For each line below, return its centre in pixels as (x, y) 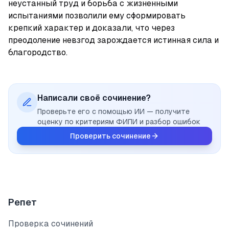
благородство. (38, 52)
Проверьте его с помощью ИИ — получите (113, 111)
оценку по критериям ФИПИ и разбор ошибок (119, 122)
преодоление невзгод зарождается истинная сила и (113, 40)
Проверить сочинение (110, 136)
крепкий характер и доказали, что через (91, 28)
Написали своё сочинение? (94, 98)
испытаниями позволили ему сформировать (97, 16)
